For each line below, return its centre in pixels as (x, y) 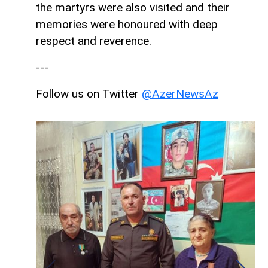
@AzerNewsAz (180, 94)
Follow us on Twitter (89, 94)
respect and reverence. (94, 41)
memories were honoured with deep (127, 25)
